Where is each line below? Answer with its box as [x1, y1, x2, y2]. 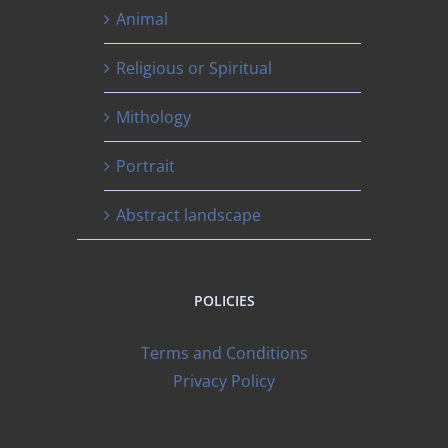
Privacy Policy [173, 370, 275, 393]
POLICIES [193, 291, 255, 311]
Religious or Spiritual [116, 57, 273, 80]
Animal [116, 8, 169, 31]
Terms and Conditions [140, 342, 308, 365]
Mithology [116, 106, 192, 129]
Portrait [116, 155, 176, 178]
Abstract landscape [116, 204, 262, 227]
